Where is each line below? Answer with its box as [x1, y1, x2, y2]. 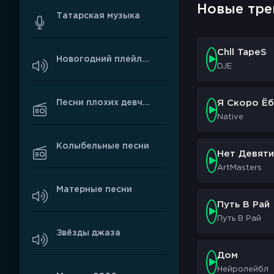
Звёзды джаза [56, 229, 120, 237]
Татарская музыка [56, 12, 140, 20]
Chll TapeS [217, 48, 267, 56]
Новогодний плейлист [142, 55, 149, 63]
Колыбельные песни [56, 142, 149, 150]
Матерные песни [56, 185, 132, 193]
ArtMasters [217, 165, 262, 171]
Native [217, 114, 243, 120]
